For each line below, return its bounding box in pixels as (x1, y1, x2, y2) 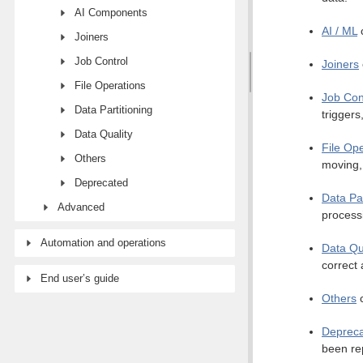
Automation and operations (41, 237, 166, 249)
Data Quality (75, 128, 133, 140)
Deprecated (75, 177, 128, 189)
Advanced (58, 201, 105, 213)
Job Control (75, 55, 128, 67)
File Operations (75, 79, 146, 92)
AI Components (75, 6, 147, 19)
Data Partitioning (75, 104, 152, 116)
